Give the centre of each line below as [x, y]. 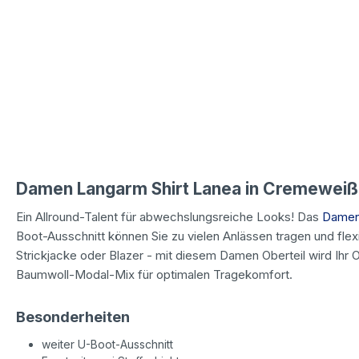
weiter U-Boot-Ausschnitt [107, 344]
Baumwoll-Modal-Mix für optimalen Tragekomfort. [156, 274]
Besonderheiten [73, 317]
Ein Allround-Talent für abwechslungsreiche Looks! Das [169, 216]
